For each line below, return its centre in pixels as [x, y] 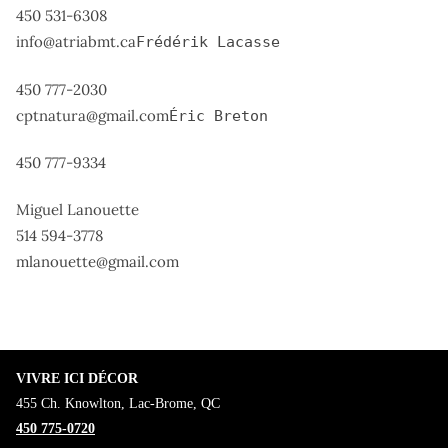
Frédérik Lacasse [208, 42]
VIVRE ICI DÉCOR [77, 378]
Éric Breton [218, 115]
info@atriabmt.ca [76, 42]
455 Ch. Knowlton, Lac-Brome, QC [118, 403]
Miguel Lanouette [77, 210]
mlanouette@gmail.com [97, 262]
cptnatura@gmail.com [92, 115]
